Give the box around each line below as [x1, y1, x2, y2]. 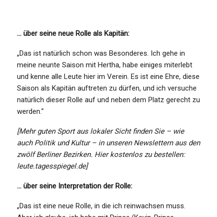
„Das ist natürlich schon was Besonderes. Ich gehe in [17, 48, 185, 58]
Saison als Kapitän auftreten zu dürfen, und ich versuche [17, 83, 197, 93]
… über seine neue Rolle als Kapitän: [17, 29, 129, 38]
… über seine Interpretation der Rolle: [17, 181, 132, 190]
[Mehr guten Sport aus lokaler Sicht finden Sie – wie [17, 126, 184, 136]
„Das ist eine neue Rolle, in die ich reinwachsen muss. [17, 201, 186, 210]
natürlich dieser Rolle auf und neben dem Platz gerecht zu [17, 95, 200, 104]
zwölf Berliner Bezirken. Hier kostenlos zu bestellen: [17, 150, 185, 159]
